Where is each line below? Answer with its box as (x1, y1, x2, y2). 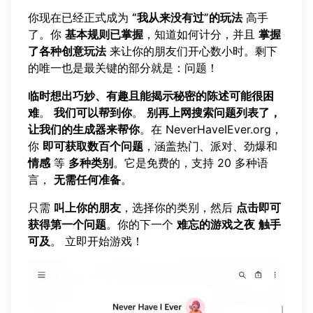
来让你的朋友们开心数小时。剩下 (106, 44, 277, 59)
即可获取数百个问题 (43, 139, 143, 154)
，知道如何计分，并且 (143, 27, 259, 42)
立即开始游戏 (65, 234, 132, 249)
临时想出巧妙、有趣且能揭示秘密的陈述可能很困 (28, 89, 274, 103)
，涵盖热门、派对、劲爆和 (143, 139, 277, 154)
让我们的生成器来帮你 (28, 122, 140, 137)
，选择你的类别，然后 (121, 201, 236, 215)
